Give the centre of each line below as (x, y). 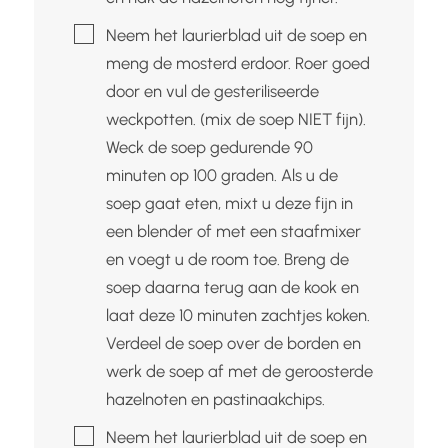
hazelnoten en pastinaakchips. (215, 398)
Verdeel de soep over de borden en (233, 342)
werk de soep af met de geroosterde (239, 370)
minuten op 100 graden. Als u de (221, 174)
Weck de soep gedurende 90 (209, 146)
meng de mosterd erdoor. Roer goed (237, 62)
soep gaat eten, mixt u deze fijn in (229, 202)
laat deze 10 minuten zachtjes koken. (237, 314)
